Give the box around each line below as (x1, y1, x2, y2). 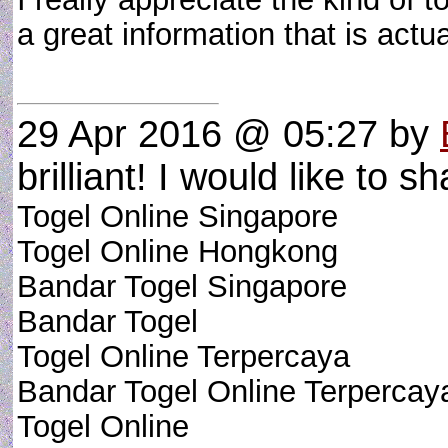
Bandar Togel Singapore (17, 269, 347, 303)
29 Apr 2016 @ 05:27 (17, 113, 378, 155)
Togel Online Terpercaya (17, 339, 350, 373)
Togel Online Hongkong (17, 234, 338, 268)
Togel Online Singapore (17, 199, 338, 233)
